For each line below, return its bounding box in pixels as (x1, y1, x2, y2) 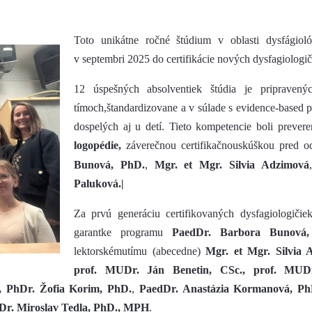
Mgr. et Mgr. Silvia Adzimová (154, 159, 309, 171)
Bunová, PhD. (74, 159, 145, 171)
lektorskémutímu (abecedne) (74, 245, 205, 257)
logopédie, (74, 139, 121, 151)
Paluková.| (74, 178, 124, 189)
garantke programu (74, 226, 172, 238)
